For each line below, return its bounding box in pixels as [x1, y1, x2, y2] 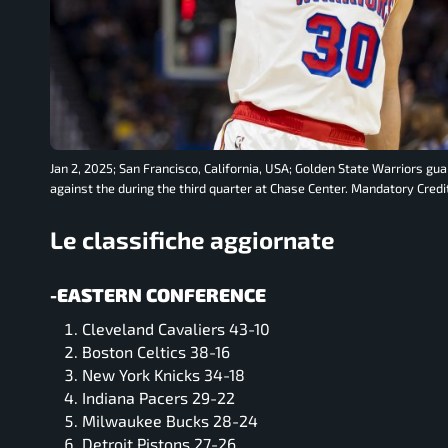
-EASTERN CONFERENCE [50, 282, 266, 306]
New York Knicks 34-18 [82, 365, 245, 385]
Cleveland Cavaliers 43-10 [82, 319, 270, 339]
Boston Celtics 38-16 [82, 342, 230, 362]
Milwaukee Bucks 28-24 [82, 411, 258, 431]
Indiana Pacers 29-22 [82, 388, 235, 408]
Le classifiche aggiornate [50, 224, 335, 254]
